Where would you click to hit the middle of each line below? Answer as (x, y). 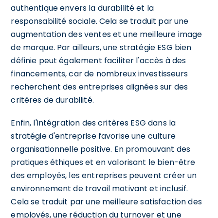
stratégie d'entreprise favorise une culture (93, 136)
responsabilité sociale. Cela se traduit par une (100, 21)
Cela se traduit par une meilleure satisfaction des (106, 201)
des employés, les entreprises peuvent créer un (104, 175)
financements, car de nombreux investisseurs (99, 73)
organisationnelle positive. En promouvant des (101, 149)
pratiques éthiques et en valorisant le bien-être (103, 162)
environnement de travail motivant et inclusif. (100, 188)
